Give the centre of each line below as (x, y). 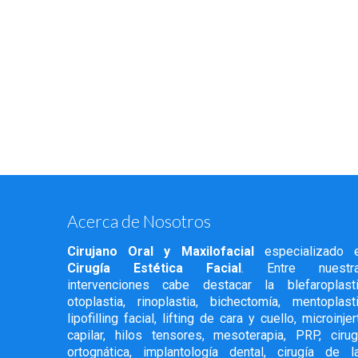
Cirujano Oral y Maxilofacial (161, 252)
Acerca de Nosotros (139, 221)
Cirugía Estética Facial (154, 268)
